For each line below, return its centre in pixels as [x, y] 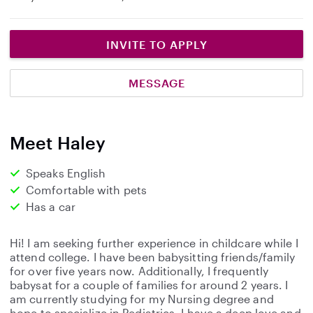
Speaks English [66, 173]
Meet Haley [58, 143]
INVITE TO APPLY [156, 44]
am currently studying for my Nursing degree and [142, 299]
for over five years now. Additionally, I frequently [139, 271]
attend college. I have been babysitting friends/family [153, 257]
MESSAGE [156, 83]
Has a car [51, 206]
